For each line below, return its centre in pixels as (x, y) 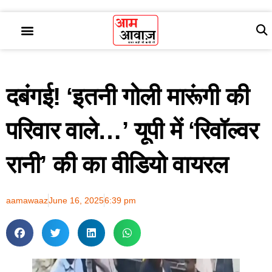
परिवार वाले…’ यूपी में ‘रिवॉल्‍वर (132, 130)
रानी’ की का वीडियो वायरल (117, 164)
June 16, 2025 (76, 200)
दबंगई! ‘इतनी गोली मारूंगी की (127, 96)
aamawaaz (27, 200)
